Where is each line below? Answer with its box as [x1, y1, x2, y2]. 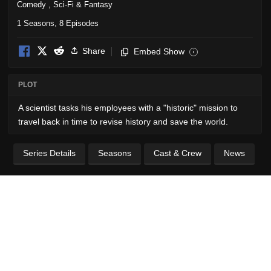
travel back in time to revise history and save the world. [18, 116, 228, 126]
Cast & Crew [154, 148, 201, 158]
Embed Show [134, 46, 184, 56]
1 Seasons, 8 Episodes [17, 18, 99, 28]
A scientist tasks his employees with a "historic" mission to [18, 102, 238, 113]
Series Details [23, 148, 76, 158]
